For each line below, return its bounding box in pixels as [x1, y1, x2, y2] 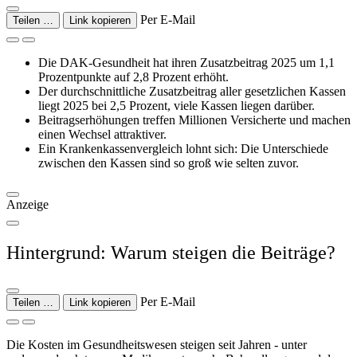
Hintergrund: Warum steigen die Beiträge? [6, 241, 335, 263]
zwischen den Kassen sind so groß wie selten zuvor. [38, 155, 299, 170]
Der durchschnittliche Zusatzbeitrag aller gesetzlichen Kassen [38, 84, 346, 98]
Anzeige [6, 197, 49, 211]
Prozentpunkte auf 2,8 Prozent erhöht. [38, 69, 229, 84]
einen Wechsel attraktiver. [38, 127, 167, 141]
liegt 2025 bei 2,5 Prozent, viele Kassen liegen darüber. [38, 98, 315, 112]
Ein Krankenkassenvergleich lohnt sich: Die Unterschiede [38, 141, 328, 155]
